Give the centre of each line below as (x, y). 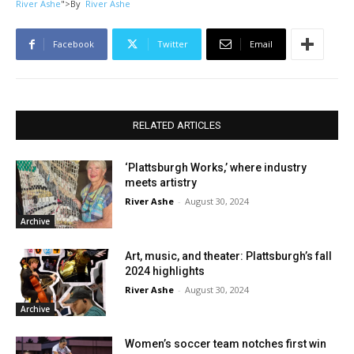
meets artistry (161, 183)
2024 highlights (165, 271)
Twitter (173, 44)
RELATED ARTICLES (177, 126)
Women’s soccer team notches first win (226, 344)
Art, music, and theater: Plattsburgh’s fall (229, 256)
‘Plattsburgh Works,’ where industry (216, 168)
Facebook (73, 44)
